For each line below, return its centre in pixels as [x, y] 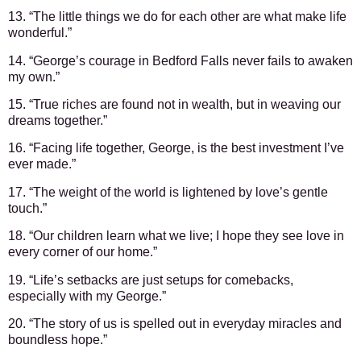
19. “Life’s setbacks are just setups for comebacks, [151, 280]
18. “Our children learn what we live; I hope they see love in [176, 236]
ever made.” [42, 164]
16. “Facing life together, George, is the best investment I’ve [176, 148]
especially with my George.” [87, 296]
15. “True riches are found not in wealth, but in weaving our [174, 104]
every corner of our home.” [83, 252]
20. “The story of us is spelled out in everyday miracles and [175, 323]
